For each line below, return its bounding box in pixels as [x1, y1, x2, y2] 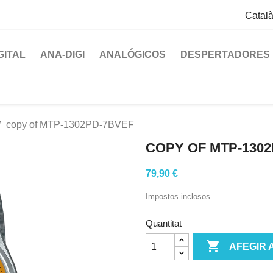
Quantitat [146, 218, 182, 229]
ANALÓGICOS [99, 49, 166, 60]
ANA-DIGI [40, 49, 85, 60]
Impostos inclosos [146, 192, 210, 201]
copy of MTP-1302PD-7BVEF [6, 119, 134, 130]
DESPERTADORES [180, 49, 270, 60]
